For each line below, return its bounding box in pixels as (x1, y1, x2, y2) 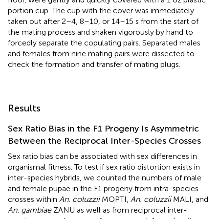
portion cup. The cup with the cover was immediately (8, 5, 194, 15)
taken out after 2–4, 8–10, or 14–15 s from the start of (8, 16, 198, 26)
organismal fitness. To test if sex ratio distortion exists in (8, 162, 200, 172)
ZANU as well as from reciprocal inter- (51, 205, 187, 215)
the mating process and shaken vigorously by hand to (8, 27, 193, 37)
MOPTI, (100, 194, 131, 204)
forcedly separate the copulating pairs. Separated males (8, 38, 200, 47)
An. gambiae (8, 205, 51, 215)
